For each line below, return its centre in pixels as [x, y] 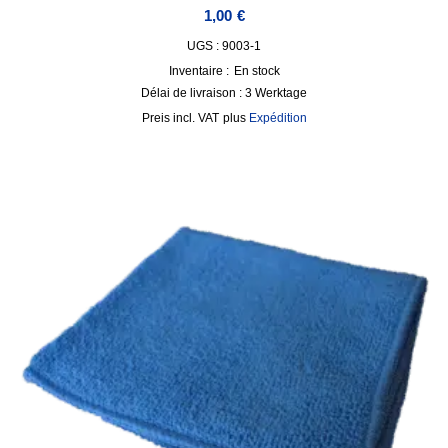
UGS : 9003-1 [224, 45]
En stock [256, 70]
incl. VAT [195, 117]
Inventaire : [198, 70]
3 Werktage [276, 92]
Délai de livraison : [193, 92]
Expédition [277, 117]
